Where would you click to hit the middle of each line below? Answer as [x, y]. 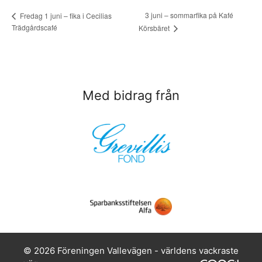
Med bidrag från [131, 95]
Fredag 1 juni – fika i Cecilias [65, 15]
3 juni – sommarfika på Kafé [189, 15]
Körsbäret [155, 28]
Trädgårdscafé [35, 27]
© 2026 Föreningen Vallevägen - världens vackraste [131, 250]
